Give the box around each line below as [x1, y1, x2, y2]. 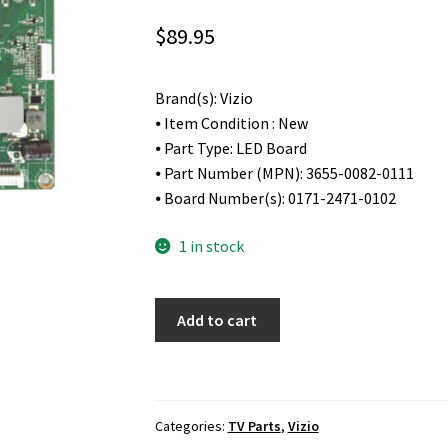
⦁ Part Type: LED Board [154, 138, 307, 159]
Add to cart [177, 309, 258, 330]
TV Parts [227, 417, 281, 436]
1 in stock [179, 236, 245, 257]
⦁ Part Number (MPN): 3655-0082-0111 [154, 163, 414, 184]
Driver [153, 398, 195, 419]
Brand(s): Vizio [154, 88, 253, 109]
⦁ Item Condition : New [154, 113, 308, 134]
